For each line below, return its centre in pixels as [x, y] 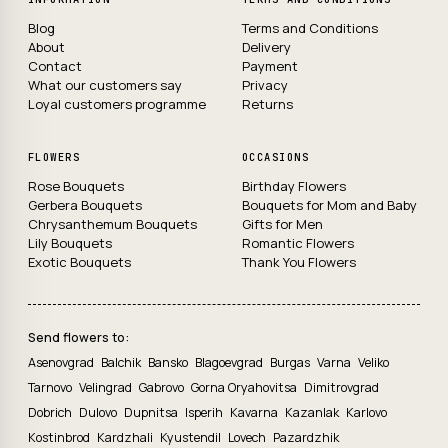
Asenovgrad [62, 362]
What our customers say [105, 85]
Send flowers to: [78, 337]
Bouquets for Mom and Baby [329, 205]
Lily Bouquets [70, 243]
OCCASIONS [276, 157]
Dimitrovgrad [341, 387]
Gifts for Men [282, 224]
